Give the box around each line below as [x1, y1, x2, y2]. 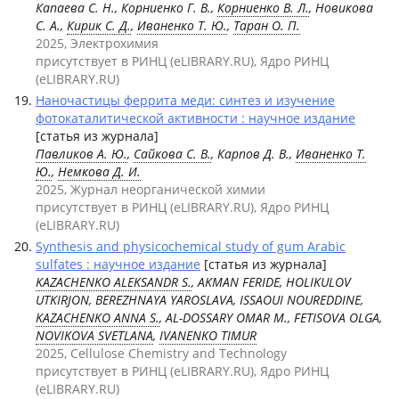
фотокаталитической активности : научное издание [36, 110, 355, 126]
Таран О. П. [233, 17, 300, 34]
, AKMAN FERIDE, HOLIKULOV [191, 273, 351, 290]
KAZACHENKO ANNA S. [36, 309, 159, 326]
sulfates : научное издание [36, 256, 200, 273]
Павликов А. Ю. [36, 145, 127, 162]
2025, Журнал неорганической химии [36, 181, 265, 198]
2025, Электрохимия [36, 35, 159, 52]
